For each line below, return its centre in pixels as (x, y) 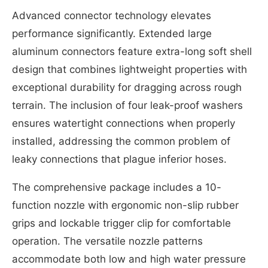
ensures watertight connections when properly (124, 124)
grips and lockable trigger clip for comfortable (121, 223)
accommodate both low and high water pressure (129, 259)
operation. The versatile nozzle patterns (107, 241)
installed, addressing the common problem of (121, 141)
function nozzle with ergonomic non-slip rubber (125, 205)
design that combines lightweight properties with (130, 70)
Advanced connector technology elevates (112, 16)
